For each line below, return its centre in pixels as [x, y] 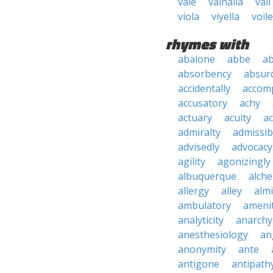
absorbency [205, 74]
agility [192, 161]
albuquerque [207, 176]
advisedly [199, 147]
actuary [195, 118]
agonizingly [244, 161]
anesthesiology [213, 235]
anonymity [202, 249]
